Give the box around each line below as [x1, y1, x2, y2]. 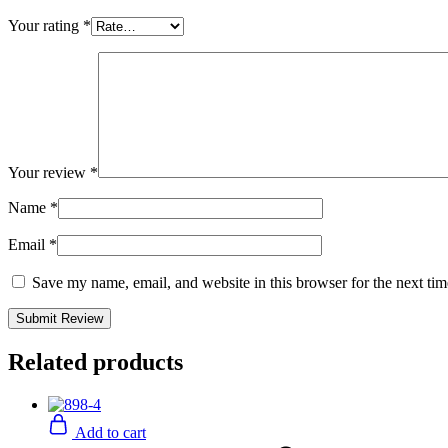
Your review [8, 163, 90, 181]
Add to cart [75, 423, 146, 441]
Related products [8, 348, 183, 375]
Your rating [8, 16, 83, 34]
